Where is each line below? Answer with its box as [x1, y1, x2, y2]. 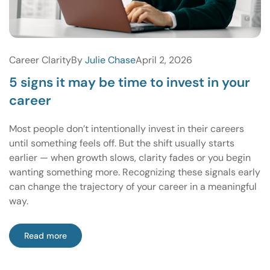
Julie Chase [85, 54, 136, 67]
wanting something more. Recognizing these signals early [9, 166, 260, 179]
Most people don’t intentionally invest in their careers [9, 122, 244, 136]
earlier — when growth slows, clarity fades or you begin [9, 151, 251, 165]
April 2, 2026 [136, 54, 192, 67]
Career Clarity [9, 54, 71, 67]
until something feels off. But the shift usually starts [9, 137, 234, 150]
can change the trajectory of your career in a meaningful [9, 180, 257, 193]
